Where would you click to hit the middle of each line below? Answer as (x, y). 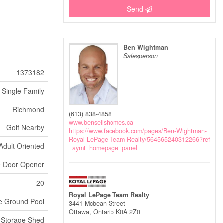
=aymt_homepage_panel (103, 148)
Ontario (104, 211)
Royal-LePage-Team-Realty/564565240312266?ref (139, 139)
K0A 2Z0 (128, 211)
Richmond (28, 109)
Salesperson (141, 56)
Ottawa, (81, 211)
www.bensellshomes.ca (101, 122)
